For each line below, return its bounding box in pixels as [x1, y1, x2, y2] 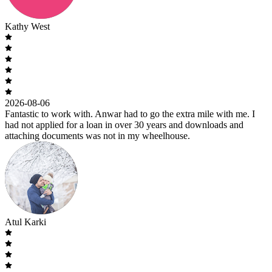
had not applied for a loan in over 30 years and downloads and [5, 120, 243, 131]
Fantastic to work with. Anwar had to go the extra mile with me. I [5, 109, 255, 120]
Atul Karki [5, 217, 46, 228]
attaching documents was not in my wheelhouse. [5, 131, 190, 141]
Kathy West [5, 21, 50, 32]
